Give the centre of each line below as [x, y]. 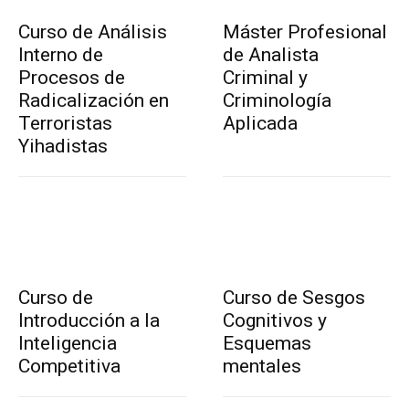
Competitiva [69, 366]
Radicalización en [94, 100]
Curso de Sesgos [294, 297]
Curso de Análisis [93, 31]
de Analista [271, 54]
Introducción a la [89, 320]
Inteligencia [68, 343]
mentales [262, 366]
